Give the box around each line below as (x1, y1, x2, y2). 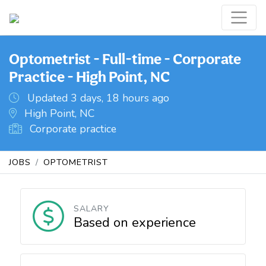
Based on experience (73, 214, 196, 232)
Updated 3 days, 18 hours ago (24, 91, 169, 105)
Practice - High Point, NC (9, 68, 170, 85)
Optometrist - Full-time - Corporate (9, 50, 241, 68)
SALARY (73, 203, 109, 214)
